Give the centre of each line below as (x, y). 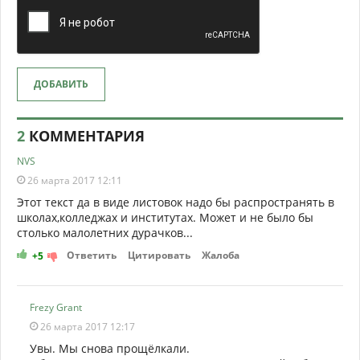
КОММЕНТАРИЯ (85, 135)
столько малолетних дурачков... (105, 232)
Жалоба (221, 255)
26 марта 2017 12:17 (87, 326)
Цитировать (159, 255)
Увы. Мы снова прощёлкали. (110, 348)
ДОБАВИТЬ (61, 84)
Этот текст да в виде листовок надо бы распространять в (176, 202)
